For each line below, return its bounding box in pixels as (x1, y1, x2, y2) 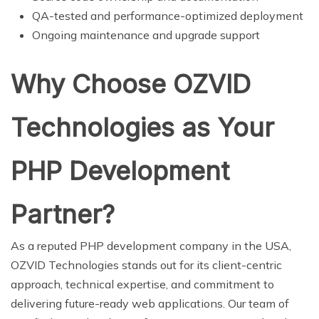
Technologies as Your (11, 111, 274, 143)
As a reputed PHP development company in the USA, (11, 238, 291, 253)
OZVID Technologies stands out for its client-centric (11, 257, 282, 272)
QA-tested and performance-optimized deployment (32, 8, 303, 23)
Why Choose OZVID (11, 68, 251, 100)
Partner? (11, 198, 115, 230)
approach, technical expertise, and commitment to (11, 276, 274, 291)
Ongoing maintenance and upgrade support (32, 27, 260, 42)
